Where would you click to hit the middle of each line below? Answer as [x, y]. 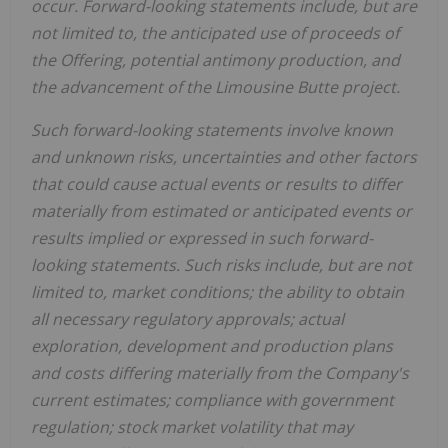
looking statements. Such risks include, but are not [221, 264]
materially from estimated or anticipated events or [221, 210]
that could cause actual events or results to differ [216, 183]
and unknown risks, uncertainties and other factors [224, 156]
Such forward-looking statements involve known [212, 129]
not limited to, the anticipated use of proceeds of [215, 32]
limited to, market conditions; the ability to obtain [217, 291]
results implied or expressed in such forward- [202, 237]
